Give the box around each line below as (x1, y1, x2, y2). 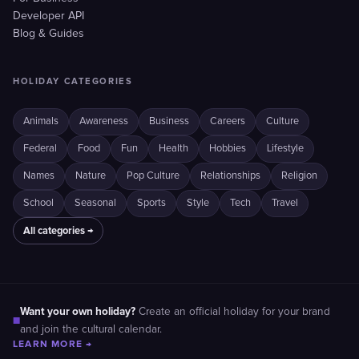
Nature (75, 171, 106, 181)
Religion (281, 171, 317, 181)
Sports (137, 198, 166, 208)
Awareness (79, 116, 128, 127)
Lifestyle (267, 143, 304, 154)
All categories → (23, 224, 93, 237)
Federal (23, 143, 57, 154)
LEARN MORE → (13, 338, 93, 350)
